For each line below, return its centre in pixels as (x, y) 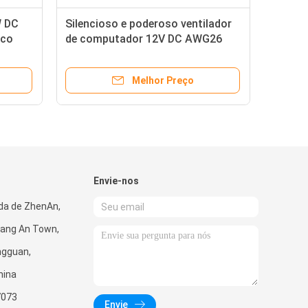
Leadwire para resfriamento (135, 54)
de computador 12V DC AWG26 (144, 39)
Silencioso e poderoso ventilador (148, 24)
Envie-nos (116, 181)
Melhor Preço (163, 80)
